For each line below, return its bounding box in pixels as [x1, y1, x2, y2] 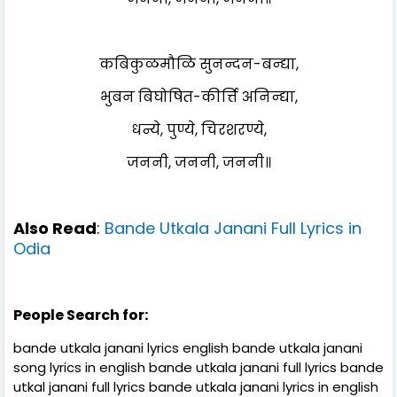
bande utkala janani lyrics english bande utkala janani [13, 338, 362, 357]
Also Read [13, 216, 97, 239]
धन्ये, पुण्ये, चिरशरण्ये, [130, 119, 267, 140]
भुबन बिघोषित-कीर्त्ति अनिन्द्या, [99, 86, 298, 107]
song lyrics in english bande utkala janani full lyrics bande [13, 357, 384, 377]
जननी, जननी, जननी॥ [126, 152, 271, 173]
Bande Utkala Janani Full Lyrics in [105, 216, 362, 239]
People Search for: [13, 304, 148, 325]
